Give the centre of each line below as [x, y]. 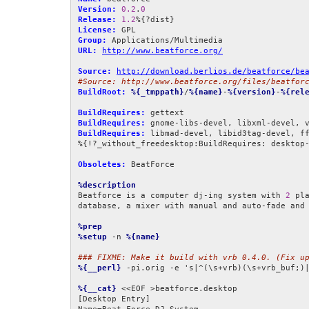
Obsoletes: [102, 165]
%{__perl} [100, 268]
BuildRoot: [102, 92]
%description [107, 186]
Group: [92, 41]
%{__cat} [97, 289]
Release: [97, 20]
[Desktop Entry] [114, 299]
